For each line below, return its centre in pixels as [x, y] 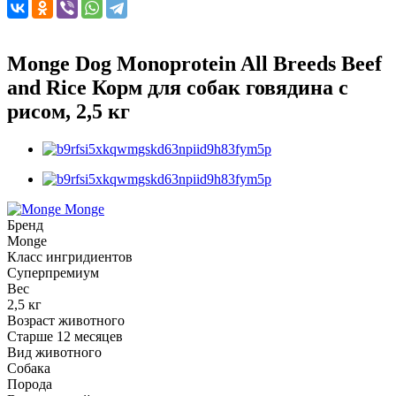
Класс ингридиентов [70, 256]
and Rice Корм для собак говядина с [178, 87]
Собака [29, 368]
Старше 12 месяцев [65, 336]
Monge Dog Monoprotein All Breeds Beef [194, 63]
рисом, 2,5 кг [69, 111]
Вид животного [54, 352]
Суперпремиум [53, 272]
